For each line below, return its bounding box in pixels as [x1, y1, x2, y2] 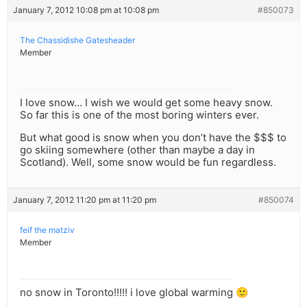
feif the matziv [20, 225, 75, 236]
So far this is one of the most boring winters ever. [20, 108, 259, 122]
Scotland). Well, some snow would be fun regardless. [20, 156, 276, 169]
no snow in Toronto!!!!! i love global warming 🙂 [20, 286, 249, 299]
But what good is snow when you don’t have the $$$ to [20, 131, 286, 145]
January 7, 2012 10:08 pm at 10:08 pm [13, 5, 159, 16]
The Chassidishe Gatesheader [20, 35, 135, 46]
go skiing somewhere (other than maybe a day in [20, 143, 255, 157]
